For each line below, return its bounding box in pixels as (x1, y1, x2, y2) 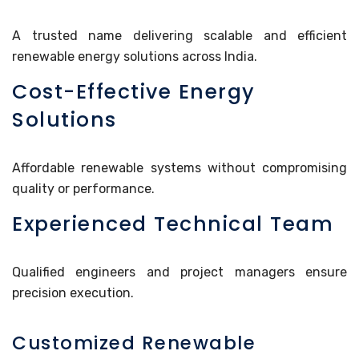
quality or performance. (12, 180, 155, 196)
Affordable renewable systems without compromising (12, 159, 347, 175)
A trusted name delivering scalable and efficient (12, 27, 347, 43)
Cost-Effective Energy (12, 77, 256, 106)
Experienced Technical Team (12, 209, 333, 238)
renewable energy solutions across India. (12, 48, 257, 64)
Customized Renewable (12, 329, 256, 356)
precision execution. (12, 284, 134, 301)
